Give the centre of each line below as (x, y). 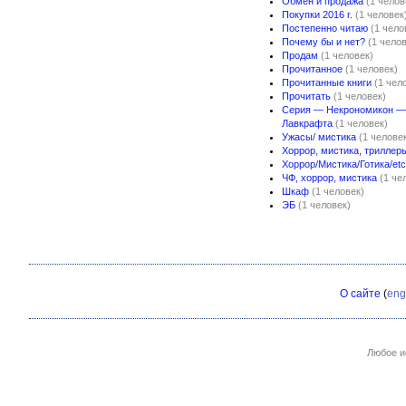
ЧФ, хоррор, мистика (329, 178)
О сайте (360, 294)
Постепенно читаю (325, 28)
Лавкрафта (307, 123)
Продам (300, 55)
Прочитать (306, 96)
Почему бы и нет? (324, 42)
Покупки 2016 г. (317, 14)
